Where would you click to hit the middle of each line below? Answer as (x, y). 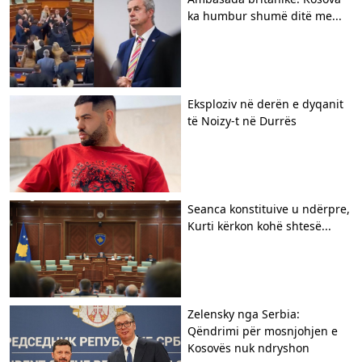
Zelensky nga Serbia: (244, 314)
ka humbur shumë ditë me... (265, 15)
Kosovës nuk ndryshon (248, 347)
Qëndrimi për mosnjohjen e (263, 330)
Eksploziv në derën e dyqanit (265, 103)
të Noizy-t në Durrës (242, 120)
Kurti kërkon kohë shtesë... (259, 225)
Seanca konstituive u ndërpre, (269, 208)
